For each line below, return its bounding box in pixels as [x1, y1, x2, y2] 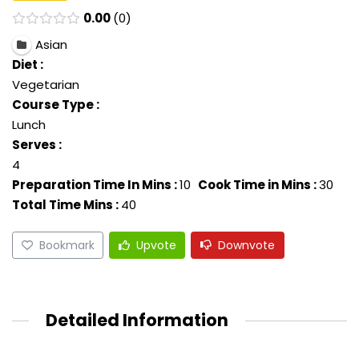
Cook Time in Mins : [198, 176, 317, 194]
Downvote [218, 236, 276, 253]
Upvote [135, 236, 176, 253]
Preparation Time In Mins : [12, 176, 177, 194]
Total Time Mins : [12, 196, 119, 214]
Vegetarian [12, 76, 79, 94]
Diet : [12, 56, 43, 74]
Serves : [12, 136, 62, 154]
